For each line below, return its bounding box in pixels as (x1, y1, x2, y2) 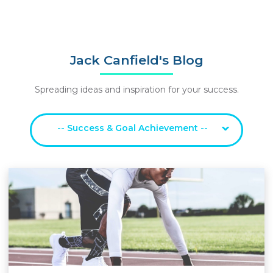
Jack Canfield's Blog (69, 52, 204, 68)
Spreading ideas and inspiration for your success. (34, 84, 239, 95)
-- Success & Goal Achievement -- (57, 122, 208, 133)
